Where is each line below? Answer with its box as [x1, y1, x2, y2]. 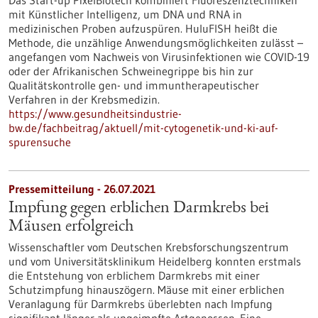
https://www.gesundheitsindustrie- [9, 106, 182, 121]
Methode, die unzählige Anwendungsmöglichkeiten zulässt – [9, 35, 303, 50]
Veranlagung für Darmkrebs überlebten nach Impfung [9, 297, 273, 311]
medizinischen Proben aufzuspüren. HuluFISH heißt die [9, 21, 278, 35]
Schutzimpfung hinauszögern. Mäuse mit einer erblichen [9, 283, 285, 297]
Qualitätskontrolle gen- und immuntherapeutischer [9, 78, 259, 92]
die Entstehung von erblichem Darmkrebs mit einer [9, 268, 260, 283]
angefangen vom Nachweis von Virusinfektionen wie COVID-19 [9, 50, 309, 64]
